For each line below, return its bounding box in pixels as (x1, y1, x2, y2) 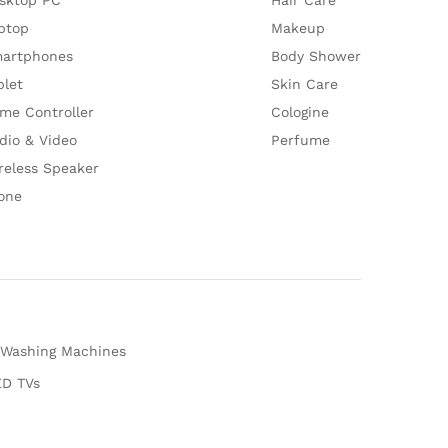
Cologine (271, 103, 329, 120)
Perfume (271, 131, 330, 148)
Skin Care (271, 75, 338, 92)
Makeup (271, 19, 325, 36)
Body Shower (271, 47, 361, 64)
